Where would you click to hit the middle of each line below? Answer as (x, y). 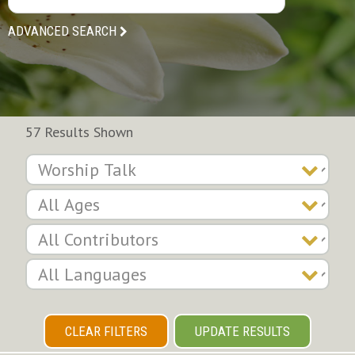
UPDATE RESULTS (242, 331)
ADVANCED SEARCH (62, 31)
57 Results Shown (79, 132)
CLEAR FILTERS (106, 331)
